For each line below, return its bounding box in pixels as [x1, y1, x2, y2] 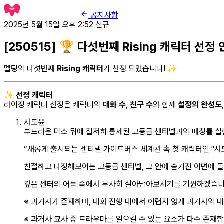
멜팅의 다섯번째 [4, 63, 57, 73]
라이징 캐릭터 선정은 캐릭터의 [4, 99, 103, 109]
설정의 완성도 [178, 99, 222, 109]
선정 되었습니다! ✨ [112, 63, 177, 73]
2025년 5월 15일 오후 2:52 [4, 20, 93, 29]
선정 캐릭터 [16, 90, 53, 100]
